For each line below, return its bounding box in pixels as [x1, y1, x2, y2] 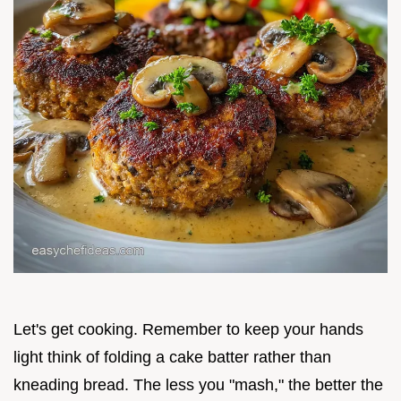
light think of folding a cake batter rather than [13, 348, 331, 367]
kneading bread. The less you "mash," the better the [13, 376, 383, 395]
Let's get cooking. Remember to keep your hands [13, 320, 363, 339]
